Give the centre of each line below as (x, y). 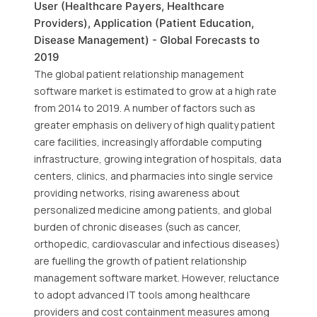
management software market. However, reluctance (157, 278)
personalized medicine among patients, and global (153, 210)
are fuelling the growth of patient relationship (140, 261)
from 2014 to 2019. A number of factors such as (145, 108)
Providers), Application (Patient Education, (144, 23)
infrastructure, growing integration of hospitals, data (158, 159)
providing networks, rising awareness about (137, 193)
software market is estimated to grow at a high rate (155, 91)
